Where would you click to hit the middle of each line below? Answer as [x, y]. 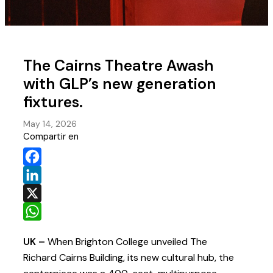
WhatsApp [45, 230]
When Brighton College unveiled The [128, 242]
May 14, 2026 [50, 124]
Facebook [44, 175]
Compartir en [51, 137]
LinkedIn [40, 193]
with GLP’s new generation [120, 84]
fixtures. [53, 102]
